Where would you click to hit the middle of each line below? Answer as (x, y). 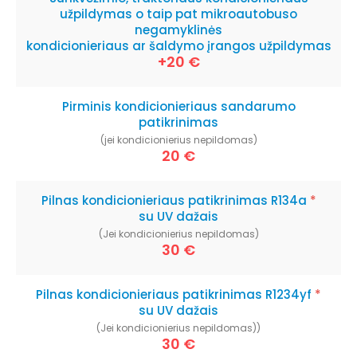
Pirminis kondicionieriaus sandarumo (178, 106)
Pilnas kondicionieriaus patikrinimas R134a (175, 200)
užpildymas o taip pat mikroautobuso (178, 14)
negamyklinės (178, 30)
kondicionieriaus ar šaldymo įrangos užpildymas (178, 46)
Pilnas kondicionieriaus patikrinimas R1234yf (175, 294)
